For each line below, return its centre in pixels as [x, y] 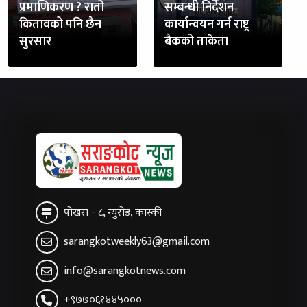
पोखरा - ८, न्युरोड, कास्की [113, 212]
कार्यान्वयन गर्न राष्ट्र [207, 24]
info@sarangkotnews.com [124, 271]
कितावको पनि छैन [60, 24]
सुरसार [35, 41]
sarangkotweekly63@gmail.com [136, 242]
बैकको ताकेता [196, 41]
